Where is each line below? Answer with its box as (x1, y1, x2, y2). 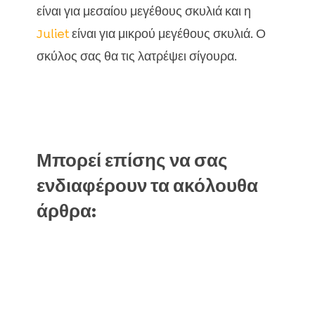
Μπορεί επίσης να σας (36, 148, 228, 173)
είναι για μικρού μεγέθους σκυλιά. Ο (68, 25, 266, 43)
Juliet (36, 25, 69, 43)
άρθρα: (36, 199, 96, 224)
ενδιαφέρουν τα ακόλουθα (36, 174, 258, 198)
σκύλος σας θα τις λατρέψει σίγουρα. (36, 48, 237, 65)
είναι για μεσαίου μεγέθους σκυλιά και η (36, 3, 251, 20)
